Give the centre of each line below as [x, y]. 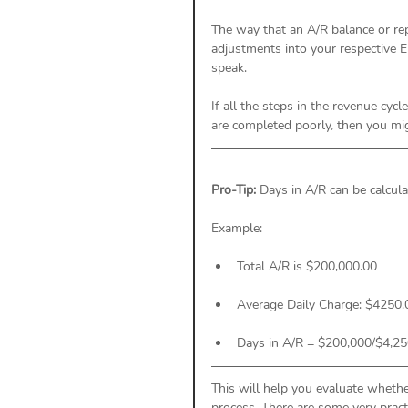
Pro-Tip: [235, 189]
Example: [239, 228]
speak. [231, 67]
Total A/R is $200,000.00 [307, 266]
